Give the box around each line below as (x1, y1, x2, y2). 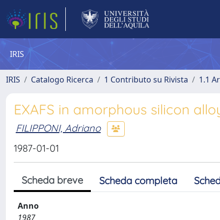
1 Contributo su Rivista (104, 74, 188, 85)
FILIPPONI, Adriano (16, 121, 101, 134)
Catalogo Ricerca (31, 74, 93, 85)
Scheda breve (22, 174, 83, 186)
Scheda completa (99, 174, 177, 187)
